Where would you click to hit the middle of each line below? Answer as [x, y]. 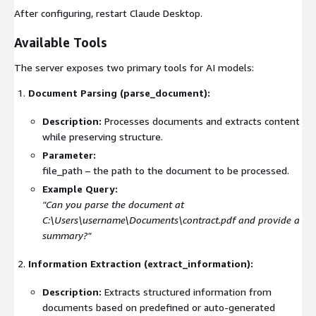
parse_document [164, 92]
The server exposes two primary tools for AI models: [134, 67]
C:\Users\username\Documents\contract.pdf [139, 219]
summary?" [67, 235]
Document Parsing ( [76, 92]
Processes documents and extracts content [201, 121]
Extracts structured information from [187, 291]
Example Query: [80, 188]
